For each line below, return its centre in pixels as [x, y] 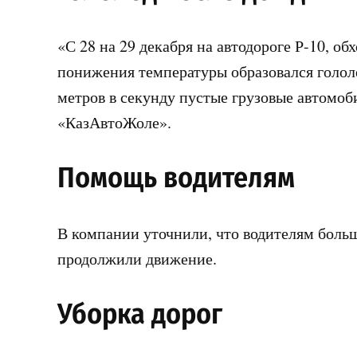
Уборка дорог [140, 314]
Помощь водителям [176, 177]
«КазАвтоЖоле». [114, 122]
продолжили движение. [137, 258]
